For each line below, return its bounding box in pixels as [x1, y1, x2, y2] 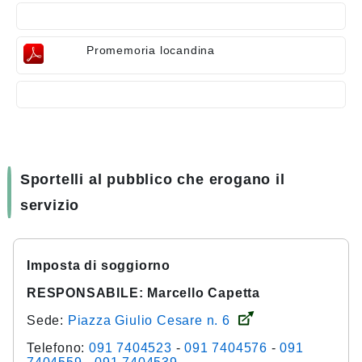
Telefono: [27, 341, 90, 356]
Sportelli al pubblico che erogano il [19, 170, 285, 187]
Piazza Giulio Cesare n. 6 [67, 314, 230, 328]
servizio [19, 196, 80, 213]
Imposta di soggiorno [27, 259, 170, 273]
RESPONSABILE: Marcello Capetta [27, 286, 260, 301]
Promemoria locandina [86, 43, 216, 57]
